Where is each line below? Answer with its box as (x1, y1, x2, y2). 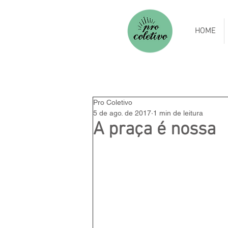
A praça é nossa (93, 119, 216, 141)
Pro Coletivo (93, 98, 132, 106)
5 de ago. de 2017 (93, 109, 151, 117)
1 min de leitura (153, 109, 203, 117)
